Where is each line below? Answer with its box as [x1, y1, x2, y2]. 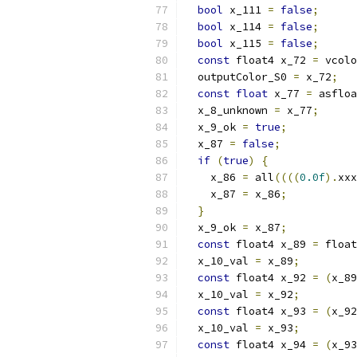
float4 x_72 [229, 53, 312, 67]
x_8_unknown [185, 104, 274, 117]
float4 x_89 [229, 237, 312, 251]
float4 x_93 [229, 304, 312, 318]
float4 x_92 [229, 271, 312, 284]
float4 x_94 [229, 338, 312, 351]
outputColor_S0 [185, 70, 293, 84]
